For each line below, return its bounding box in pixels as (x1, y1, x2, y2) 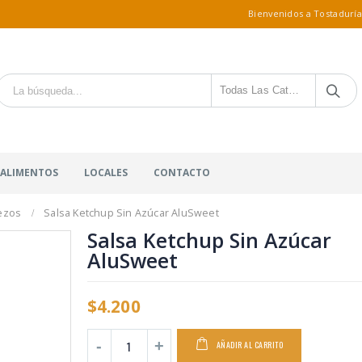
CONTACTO (154, 165, 210, 179)
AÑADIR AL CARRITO (216, 339, 284, 351)
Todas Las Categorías (220, 84, 324, 96)
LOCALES (84, 165, 128, 179)
